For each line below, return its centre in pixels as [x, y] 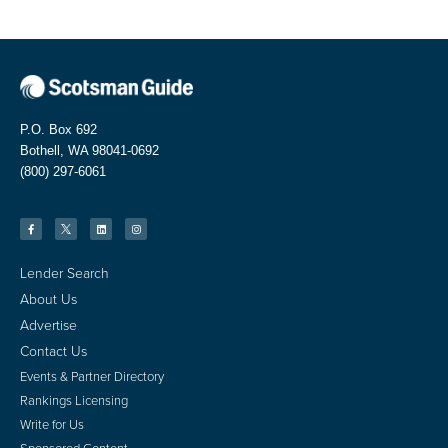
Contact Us [53, 351]
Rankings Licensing [74, 400]
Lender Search [64, 273]
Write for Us [52, 424]
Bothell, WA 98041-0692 [89, 151]
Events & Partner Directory [92, 376]
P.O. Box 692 [58, 130]
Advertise [48, 325]
